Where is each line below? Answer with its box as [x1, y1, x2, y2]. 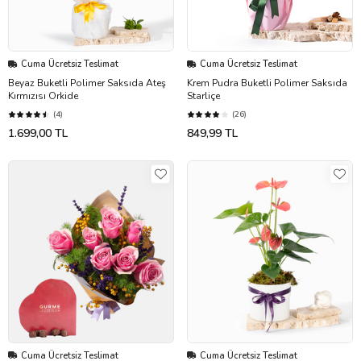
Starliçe [187, 89, 220, 103]
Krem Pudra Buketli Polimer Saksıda [187, 77, 347, 90]
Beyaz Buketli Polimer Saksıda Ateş [8, 77, 166, 90]
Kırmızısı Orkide [8, 89, 78, 103]
